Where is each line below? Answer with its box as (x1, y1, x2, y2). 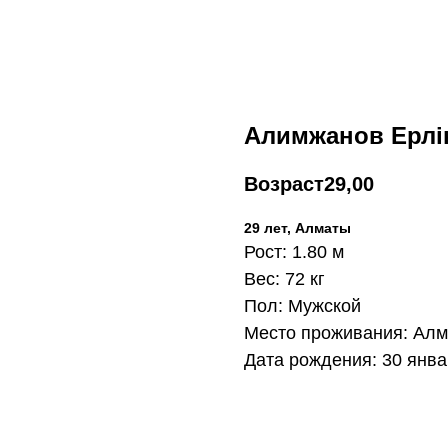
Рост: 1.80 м (244, 242, 344, 263)
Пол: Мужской (244, 296, 361, 317)
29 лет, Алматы (244, 220, 351, 237)
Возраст (244, 173, 324, 196)
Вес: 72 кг (244, 269, 325, 290)
